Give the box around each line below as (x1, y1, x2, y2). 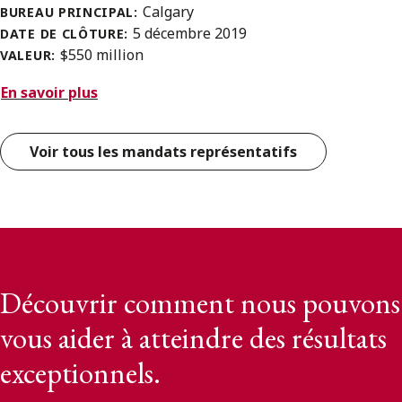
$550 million (59, 45, 144, 66)
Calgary (142, 2, 194, 22)
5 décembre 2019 (132, 23, 247, 44)
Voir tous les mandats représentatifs (30, 142, 297, 162)
